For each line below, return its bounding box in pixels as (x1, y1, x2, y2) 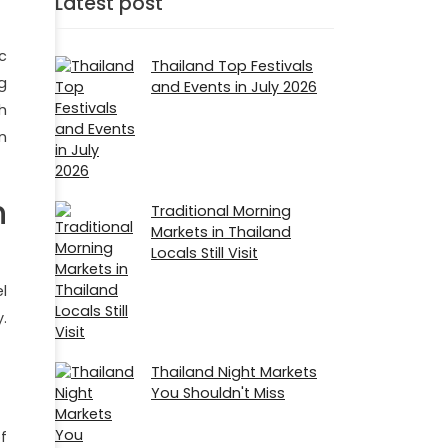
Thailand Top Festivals (151, 56, 313, 77)
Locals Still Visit (151, 243, 258, 264)
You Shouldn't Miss (151, 383, 285, 404)
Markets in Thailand (151, 222, 291, 243)
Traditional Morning (151, 201, 291, 222)
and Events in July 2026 (151, 77, 317, 98)
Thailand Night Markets (151, 362, 317, 383)
